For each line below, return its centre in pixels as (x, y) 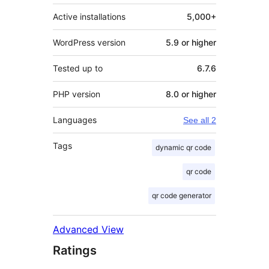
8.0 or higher (191, 94)
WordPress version (89, 42)
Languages (75, 119)
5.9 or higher (191, 42)
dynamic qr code (183, 147)
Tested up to (78, 68)
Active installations (89, 16)
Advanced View (88, 229)
